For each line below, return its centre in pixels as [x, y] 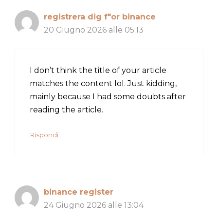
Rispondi [44, 135]
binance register [79, 192]
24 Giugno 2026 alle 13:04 [94, 205]
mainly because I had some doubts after [108, 96]
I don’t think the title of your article [98, 70]
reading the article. [66, 109]
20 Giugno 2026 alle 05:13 [94, 30]
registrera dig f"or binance [100, 17]
